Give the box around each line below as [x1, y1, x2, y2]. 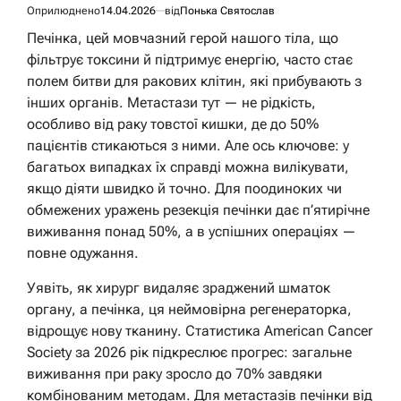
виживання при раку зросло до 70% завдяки [27, 364, 322, 382]
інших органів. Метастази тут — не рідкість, [27, 93, 316, 111]
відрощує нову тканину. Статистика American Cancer [27, 321, 372, 339]
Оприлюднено [27, 4, 100, 17]
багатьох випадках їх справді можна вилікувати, [27, 158, 349, 175]
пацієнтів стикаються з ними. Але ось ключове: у [27, 136, 349, 154]
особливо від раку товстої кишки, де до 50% [27, 115, 319, 132]
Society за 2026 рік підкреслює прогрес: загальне [27, 343, 352, 361]
